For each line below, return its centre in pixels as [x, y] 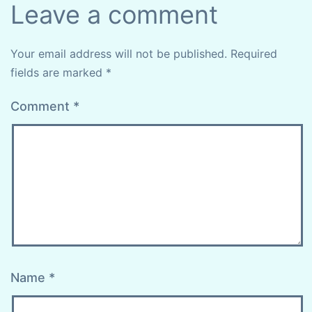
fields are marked [58, 73]
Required [254, 54]
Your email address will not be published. [119, 54]
